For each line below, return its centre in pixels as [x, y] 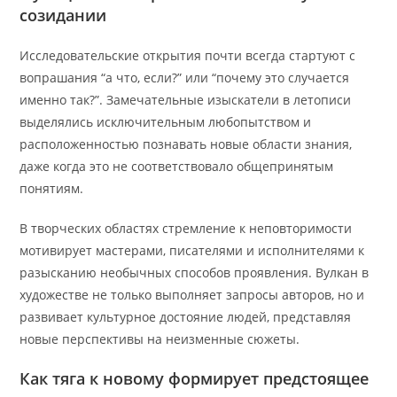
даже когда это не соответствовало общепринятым [177, 166]
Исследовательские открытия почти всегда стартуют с [188, 55]
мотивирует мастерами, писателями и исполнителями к [192, 250]
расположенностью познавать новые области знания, [186, 144]
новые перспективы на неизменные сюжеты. [160, 339]
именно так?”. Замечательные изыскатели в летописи [186, 100]
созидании [63, 15]
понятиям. [52, 188]
